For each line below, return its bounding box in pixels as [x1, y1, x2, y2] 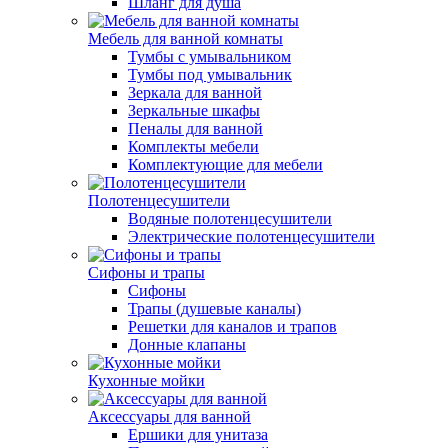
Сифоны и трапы [88, 264, 205, 281]
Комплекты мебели [128, 138, 259, 155]
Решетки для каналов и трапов [128, 318, 337, 335]
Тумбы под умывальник [128, 66, 292, 83]
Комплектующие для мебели [128, 156, 323, 173]
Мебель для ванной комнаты [88, 30, 283, 47]
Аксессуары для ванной [88, 408, 251, 425]
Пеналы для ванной [128, 120, 263, 137]
